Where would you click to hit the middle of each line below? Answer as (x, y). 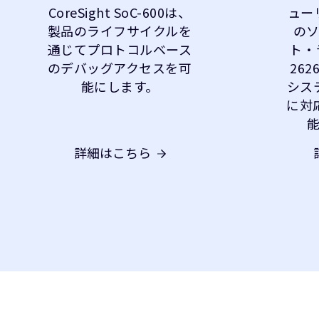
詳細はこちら (112, 152)
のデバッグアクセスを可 (120, 68)
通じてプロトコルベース (120, 49)
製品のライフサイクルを (120, 31)
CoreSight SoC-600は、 (120, 12)
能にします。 (120, 86)
